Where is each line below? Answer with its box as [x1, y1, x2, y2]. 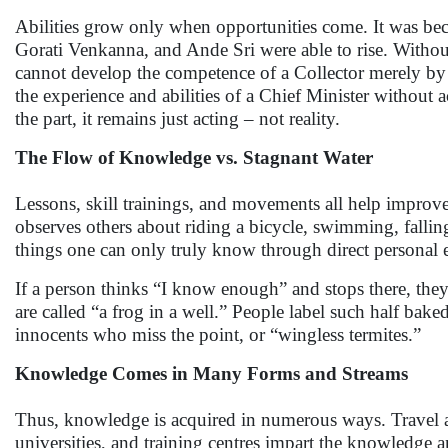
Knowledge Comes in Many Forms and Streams [15, 363, 408, 384]
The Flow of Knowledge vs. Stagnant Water [15, 147, 373, 168]
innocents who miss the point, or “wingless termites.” [15, 324, 421, 345]
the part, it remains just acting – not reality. [15, 108, 340, 129]
